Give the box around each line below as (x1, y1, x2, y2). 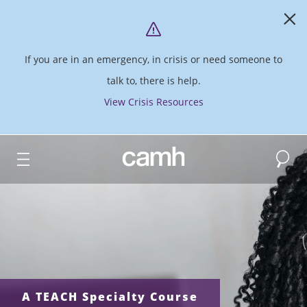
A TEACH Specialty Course (22, 289, 198, 305)
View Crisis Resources (103, 95, 204, 109)
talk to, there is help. (106, 74, 201, 88)
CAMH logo (121, 148, 172, 162)
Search (273, 147, 306, 160)
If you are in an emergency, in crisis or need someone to (25, 53, 282, 66)
